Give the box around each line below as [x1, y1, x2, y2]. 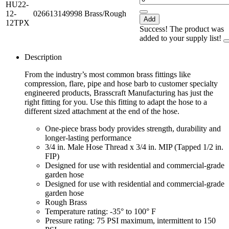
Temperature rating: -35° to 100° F [45, 207, 156, 216]
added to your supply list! [140, 34, 223, 43]
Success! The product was [140, 25, 224, 34]
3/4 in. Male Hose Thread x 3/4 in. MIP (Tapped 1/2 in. [45, 143, 223, 152]
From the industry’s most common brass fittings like [25, 70, 191, 79]
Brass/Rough [84, 9, 126, 18]
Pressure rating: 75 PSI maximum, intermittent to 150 [45, 216, 216, 225]
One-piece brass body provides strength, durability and [45, 124, 221, 133]
